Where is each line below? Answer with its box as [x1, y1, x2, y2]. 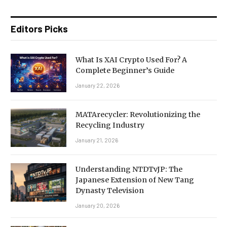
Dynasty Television [75, 186, 144, 196]
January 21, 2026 [75, 137, 118, 144]
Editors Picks [11, 23, 68, 35]
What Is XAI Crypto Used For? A [75, 55, 187, 65]
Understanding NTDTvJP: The [75, 165, 182, 174]
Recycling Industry [75, 121, 144, 130]
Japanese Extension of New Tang [75, 175, 194, 185]
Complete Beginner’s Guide [75, 66, 174, 75]
